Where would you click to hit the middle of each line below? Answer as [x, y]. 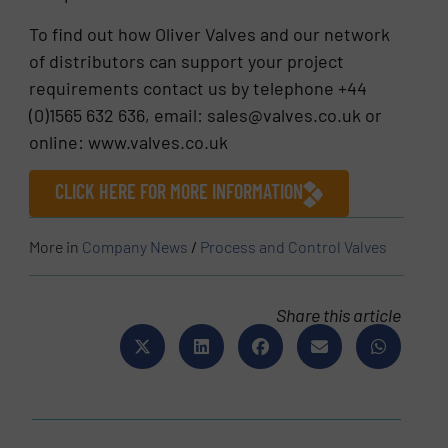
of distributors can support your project [187, 60]
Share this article [339, 314]
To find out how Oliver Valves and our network [210, 33]
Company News [135, 246]
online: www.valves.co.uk [129, 141]
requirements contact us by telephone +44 [198, 87]
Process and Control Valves [294, 246]
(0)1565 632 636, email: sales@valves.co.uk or [206, 114]
